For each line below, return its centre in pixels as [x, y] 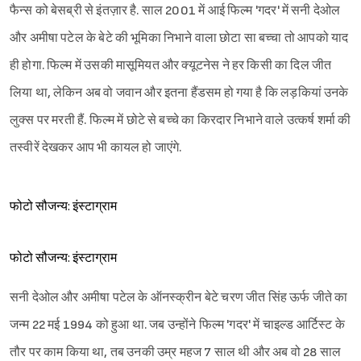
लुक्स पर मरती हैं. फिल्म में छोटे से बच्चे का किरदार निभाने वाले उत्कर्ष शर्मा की [180, 121]
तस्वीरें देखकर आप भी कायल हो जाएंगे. [96, 148]
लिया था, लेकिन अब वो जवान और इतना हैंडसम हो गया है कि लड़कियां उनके [179, 93]
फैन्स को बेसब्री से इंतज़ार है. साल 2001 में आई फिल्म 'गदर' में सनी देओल [175, 11]
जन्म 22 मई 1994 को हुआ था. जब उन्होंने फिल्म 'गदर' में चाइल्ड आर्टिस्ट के [177, 326]
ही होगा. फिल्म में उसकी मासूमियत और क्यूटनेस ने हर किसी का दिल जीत [171, 66]
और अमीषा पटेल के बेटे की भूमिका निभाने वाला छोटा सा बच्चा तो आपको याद [179, 39]
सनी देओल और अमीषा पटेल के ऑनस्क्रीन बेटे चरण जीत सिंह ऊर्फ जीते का [179, 298]
